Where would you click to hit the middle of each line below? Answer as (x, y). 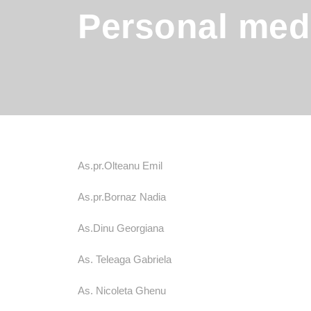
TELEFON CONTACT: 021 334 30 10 (178, 250)
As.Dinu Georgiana (121, 228)
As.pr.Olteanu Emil (120, 166)
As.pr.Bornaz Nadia (122, 197)
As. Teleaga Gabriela (125, 259)
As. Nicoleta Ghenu (122, 291)
